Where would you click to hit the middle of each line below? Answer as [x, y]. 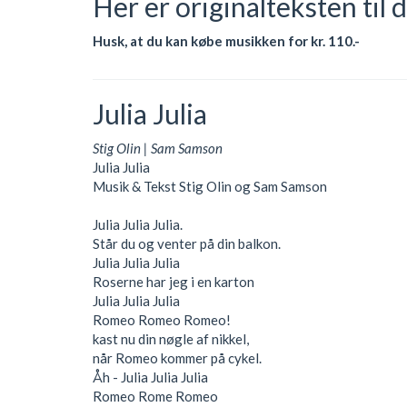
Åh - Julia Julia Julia [150, 377]
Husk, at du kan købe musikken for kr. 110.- [228, 40]
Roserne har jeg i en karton [174, 281]
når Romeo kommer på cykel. [177, 357]
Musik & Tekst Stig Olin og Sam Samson [210, 186]
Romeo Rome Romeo [155, 396]
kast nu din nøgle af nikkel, [171, 338]
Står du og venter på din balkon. [187, 243]
